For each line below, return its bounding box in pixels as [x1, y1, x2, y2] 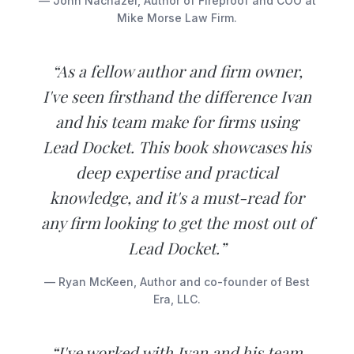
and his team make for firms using [55, 110, 299, 132]
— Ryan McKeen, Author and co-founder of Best [44, 274, 310, 288]
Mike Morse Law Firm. [117, 10, 237, 24]
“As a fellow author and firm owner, [51, 59, 303, 81]
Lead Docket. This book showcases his [43, 135, 311, 157]
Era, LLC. [153, 292, 201, 306]
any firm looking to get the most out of [40, 211, 314, 233]
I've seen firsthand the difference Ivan [43, 85, 311, 107]
